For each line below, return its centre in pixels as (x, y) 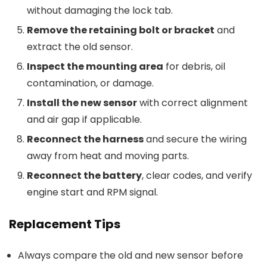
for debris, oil (194, 66)
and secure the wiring (195, 139)
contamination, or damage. (90, 83)
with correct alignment (193, 103)
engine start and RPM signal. (92, 192)
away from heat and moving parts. (108, 156)
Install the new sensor (82, 103)
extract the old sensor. (80, 47)
